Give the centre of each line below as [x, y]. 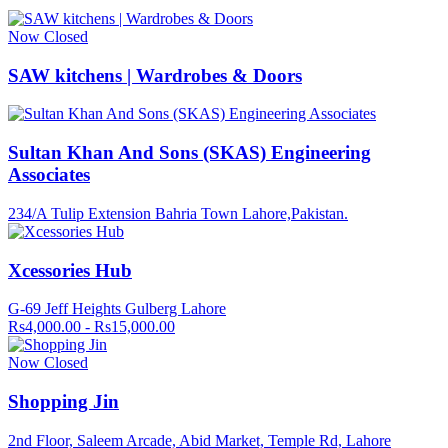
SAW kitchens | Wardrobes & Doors [155, 75]
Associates [49, 175]
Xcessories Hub [70, 270]
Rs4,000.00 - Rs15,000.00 [91, 327]
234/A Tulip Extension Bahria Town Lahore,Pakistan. [178, 213]
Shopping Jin [63, 401]
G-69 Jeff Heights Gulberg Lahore [117, 309]
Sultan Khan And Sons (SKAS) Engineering [189, 153]
